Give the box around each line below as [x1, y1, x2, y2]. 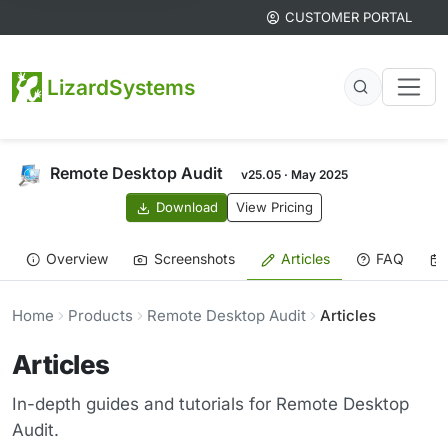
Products [68, 306, 133, 326]
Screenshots [153, 250, 235, 268]
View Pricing [235, 199, 313, 216]
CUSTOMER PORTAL [285, 9, 412, 25]
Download [155, 199, 218, 216]
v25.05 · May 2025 [241, 166, 348, 182]
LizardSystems [47, 74, 195, 100]
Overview [45, 250, 108, 268]
